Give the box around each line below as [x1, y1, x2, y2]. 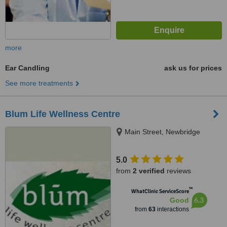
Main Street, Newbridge [125, 128, 200, 136]
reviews [165, 167, 191, 175]
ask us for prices [164, 64, 222, 72]
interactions [155, 206, 189, 213]
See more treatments [5, 79, 73, 87]
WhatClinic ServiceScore [131, 188, 189, 195]
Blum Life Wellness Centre [5, 109, 120, 119]
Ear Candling [5, 64, 50, 72]
